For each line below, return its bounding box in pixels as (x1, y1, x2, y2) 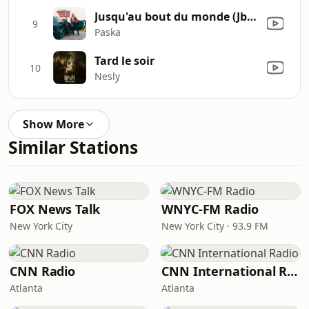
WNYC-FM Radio (161, 201, 259, 217)
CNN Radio (10, 263, 76, 279)
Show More (23, 117, 84, 132)
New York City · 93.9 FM (161, 219, 268, 232)
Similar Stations (8, 136, 138, 159)
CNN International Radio (287, 263, 298, 279)
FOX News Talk (10, 201, 100, 217)
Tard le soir (94, 52, 154, 68)
